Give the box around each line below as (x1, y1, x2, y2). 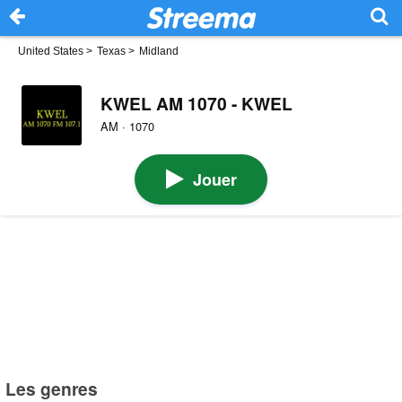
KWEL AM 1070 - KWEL (100, 90, 293, 116)
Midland (139, 45, 179, 57)
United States (18, 45, 83, 57)
